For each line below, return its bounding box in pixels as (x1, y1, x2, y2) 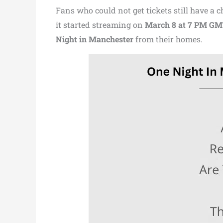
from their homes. (133, 34, 203, 44)
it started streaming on (56, 19, 145, 30)
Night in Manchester (56, 34, 133, 44)
